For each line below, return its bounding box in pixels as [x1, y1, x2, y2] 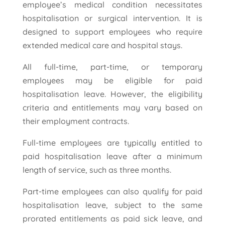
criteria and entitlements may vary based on [22, 102, 203, 113]
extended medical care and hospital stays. [22, 40, 182, 50]
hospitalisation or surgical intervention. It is [22, 13, 203, 23]
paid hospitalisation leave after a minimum [22, 151, 203, 161]
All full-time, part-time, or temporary [22, 61, 203, 72]
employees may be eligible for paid [22, 75, 203, 85]
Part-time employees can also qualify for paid [22, 186, 203, 196]
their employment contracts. [22, 116, 129, 126]
